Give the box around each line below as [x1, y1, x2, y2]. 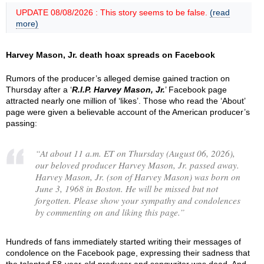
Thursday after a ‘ [6, 85, 72, 94]
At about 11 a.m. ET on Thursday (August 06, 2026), [40, 147, 235, 159]
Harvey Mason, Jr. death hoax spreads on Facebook [6, 50, 215, 60]
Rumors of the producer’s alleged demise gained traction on [6, 74, 230, 83]
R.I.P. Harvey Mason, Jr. [72, 85, 165, 94]
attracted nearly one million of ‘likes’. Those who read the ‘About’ [6, 96, 245, 105]
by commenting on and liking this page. [35, 206, 180, 218]
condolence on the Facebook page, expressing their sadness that [6, 247, 250, 258]
